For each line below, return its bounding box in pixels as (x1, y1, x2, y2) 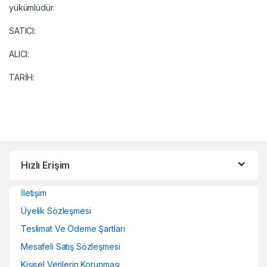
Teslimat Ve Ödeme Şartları (21, 223, 125, 234)
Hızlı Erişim (21, 159, 70, 171)
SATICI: (9, 25, 36, 36)
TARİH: (9, 72, 35, 82)
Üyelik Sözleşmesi (21, 205, 91, 216)
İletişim (21, 187, 46, 198)
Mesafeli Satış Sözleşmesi (21, 241, 120, 252)
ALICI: (9, 48, 30, 59)
